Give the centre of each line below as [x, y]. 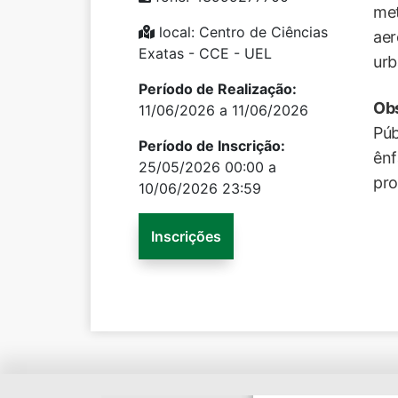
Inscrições [186, 236]
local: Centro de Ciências [241, 32]
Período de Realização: [218, 89]
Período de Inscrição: [212, 146]
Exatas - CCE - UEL [205, 53]
